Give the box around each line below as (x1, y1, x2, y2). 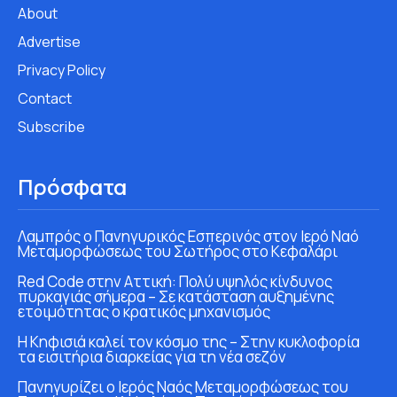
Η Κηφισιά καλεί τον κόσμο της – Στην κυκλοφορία (18, 331, 360, 352)
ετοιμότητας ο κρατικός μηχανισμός (18, 300, 270, 322)
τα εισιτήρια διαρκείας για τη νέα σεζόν (18, 346, 286, 367)
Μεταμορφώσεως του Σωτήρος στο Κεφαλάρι (18, 240, 338, 261)
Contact (18, 88, 72, 108)
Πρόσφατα (18, 171, 127, 201)
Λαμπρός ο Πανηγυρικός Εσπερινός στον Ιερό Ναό (18, 225, 359, 246)
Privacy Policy (18, 59, 105, 80)
